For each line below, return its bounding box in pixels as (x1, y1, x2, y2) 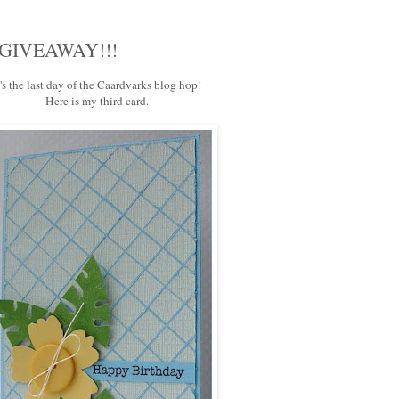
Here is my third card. (45, 93, 149, 110)
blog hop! (151, 77, 201, 94)
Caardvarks (97, 77, 151, 94)
